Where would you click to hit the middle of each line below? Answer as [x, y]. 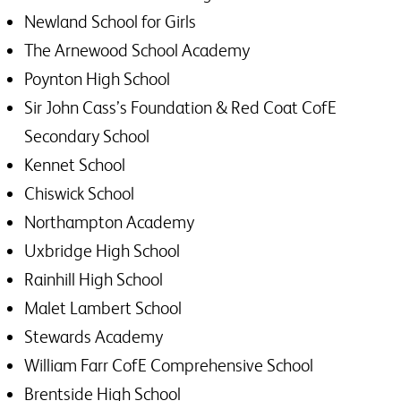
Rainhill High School [94, 279]
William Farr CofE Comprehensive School [169, 365]
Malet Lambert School [103, 308]
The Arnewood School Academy [137, 50]
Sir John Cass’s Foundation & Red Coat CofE [180, 107]
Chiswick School [79, 193]
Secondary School [87, 136]
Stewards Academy [94, 337]
